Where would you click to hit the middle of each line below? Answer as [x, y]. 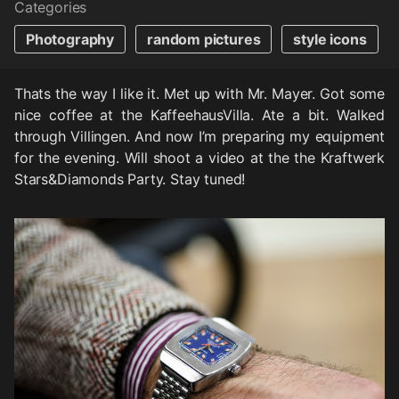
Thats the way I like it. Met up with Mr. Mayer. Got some [199, 94]
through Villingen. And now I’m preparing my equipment [199, 137]
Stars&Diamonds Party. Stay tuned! [130, 179]
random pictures [204, 40]
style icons [330, 40]
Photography [70, 40]
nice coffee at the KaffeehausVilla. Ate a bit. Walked [199, 115]
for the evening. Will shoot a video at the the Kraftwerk [199, 158]
